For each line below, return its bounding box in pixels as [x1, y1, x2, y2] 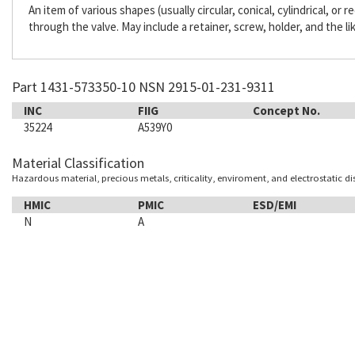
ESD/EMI [252, 197, 296, 212]
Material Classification [12, 154, 144, 172]
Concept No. [252, 103, 320, 118]
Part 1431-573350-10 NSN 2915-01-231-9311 [12, 78, 275, 96]
